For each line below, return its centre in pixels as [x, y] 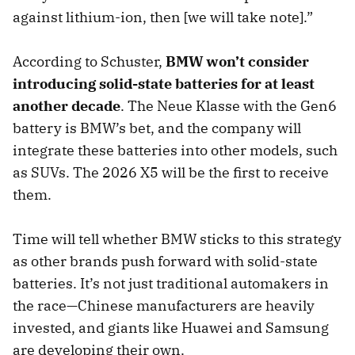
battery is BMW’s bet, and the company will [157, 128]
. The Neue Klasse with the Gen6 [229, 105]
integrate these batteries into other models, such [175, 150]
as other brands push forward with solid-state [165, 261]
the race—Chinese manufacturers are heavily [164, 305]
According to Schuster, [89, 61]
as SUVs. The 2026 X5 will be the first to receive [171, 172]
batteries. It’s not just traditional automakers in [171, 283]
